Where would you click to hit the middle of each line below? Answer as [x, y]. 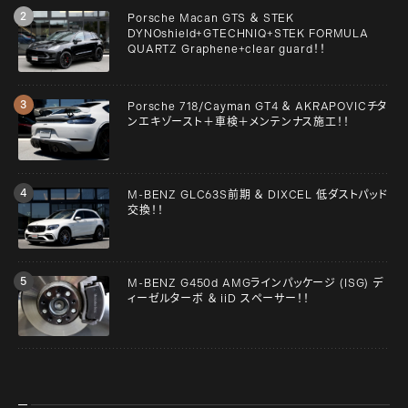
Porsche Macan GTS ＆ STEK [211, 19]
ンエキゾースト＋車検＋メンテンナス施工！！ [239, 122]
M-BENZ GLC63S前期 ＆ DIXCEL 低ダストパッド [258, 194]
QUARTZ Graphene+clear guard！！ [227, 50]
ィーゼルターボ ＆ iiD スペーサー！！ [219, 298]
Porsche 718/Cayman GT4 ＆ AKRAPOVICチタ [258, 107]
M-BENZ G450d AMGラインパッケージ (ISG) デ [255, 283]
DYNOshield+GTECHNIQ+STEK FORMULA [248, 34]
